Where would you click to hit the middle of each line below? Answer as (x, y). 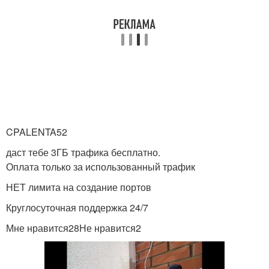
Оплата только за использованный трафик (101, 167)
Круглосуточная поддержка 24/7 (77, 207)
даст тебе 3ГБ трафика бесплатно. (83, 152)
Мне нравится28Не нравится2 (74, 228)
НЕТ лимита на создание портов (79, 187)
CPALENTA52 (37, 132)
